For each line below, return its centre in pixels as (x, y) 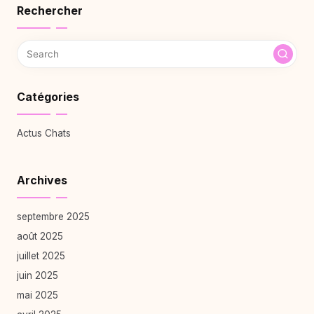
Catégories (48, 96)
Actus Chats (44, 133)
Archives (42, 180)
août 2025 (40, 236)
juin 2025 (37, 275)
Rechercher (50, 10)
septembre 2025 (53, 216)
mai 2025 (37, 295)
